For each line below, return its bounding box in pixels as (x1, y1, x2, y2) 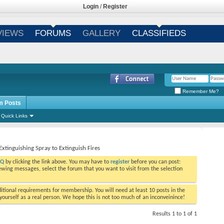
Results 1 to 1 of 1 (152, 211, 197, 217)
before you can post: (129, 159, 180, 165)
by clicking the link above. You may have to (4, 159, 110, 165)
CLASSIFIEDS (131, 28, 186, 38)
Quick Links (1, 113, 27, 118)
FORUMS (34, 28, 71, 38)
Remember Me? (181, 88, 219, 94)
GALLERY (82, 28, 120, 38)
